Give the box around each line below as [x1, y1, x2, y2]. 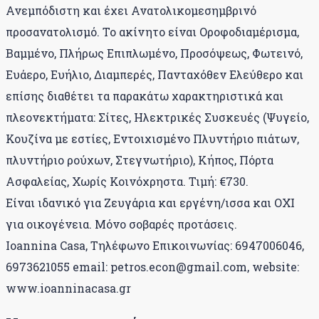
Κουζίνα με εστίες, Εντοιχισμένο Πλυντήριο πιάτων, [6, 130, 299, 146]
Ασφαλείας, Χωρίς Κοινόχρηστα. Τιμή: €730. [6, 173, 249, 189]
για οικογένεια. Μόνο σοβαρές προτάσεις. [6, 216, 237, 231]
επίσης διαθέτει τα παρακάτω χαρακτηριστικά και [6, 88, 283, 103]
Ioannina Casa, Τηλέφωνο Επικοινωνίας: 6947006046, [6, 237, 304, 253]
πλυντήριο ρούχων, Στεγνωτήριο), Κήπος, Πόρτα [6, 152, 273, 167]
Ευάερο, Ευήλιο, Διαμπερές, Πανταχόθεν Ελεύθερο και [6, 66, 303, 82]
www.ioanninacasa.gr [6, 280, 131, 296]
